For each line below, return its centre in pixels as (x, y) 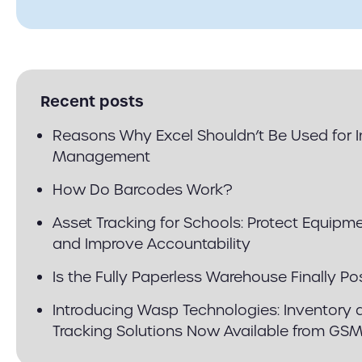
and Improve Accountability (152, 244)
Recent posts (92, 101)
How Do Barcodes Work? (143, 189)
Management (101, 156)
